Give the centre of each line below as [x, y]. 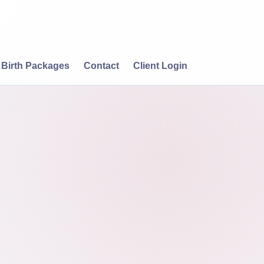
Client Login [160, 66]
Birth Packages [35, 66]
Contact [101, 66]
